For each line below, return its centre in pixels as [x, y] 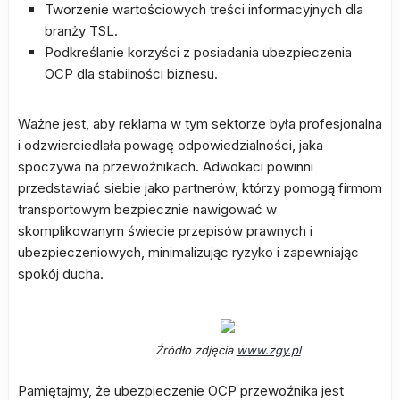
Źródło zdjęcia [196, 350]
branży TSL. [81, 31]
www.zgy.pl [268, 350]
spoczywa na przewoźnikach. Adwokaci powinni [166, 167]
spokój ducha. [61, 274]
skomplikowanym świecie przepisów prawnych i [165, 231]
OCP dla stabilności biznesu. [131, 74]
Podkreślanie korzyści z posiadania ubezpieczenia [198, 52]
